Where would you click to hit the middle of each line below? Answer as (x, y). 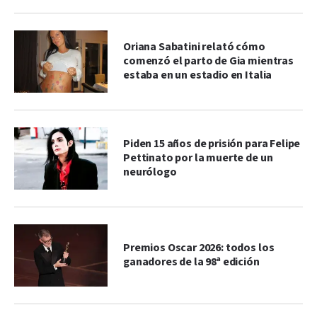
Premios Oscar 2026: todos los (199, 248)
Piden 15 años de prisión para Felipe (212, 144)
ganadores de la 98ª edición (191, 262)
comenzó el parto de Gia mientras (208, 61)
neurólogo (150, 172)
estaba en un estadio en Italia (198, 75)
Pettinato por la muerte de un (198, 158)
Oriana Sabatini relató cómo (194, 47)
